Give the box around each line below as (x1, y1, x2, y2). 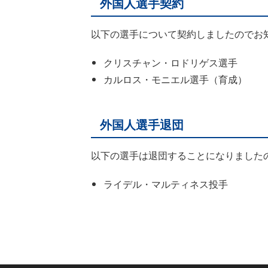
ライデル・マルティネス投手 (103, 176, 228, 191)
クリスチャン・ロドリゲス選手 (103, 55, 237, 69)
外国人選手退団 (100, 115, 184, 133)
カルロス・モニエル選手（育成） (103, 72, 247, 86)
